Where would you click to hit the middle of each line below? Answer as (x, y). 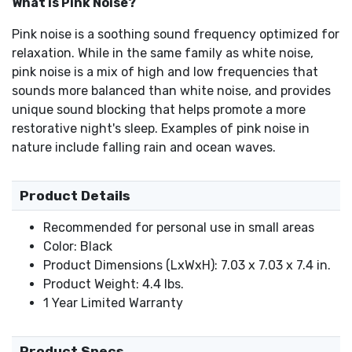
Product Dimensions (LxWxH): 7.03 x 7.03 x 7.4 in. (187, 266)
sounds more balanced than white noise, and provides (171, 91)
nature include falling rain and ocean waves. (144, 148)
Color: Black (78, 247)
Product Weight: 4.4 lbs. (114, 284)
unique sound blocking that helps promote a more (159, 110)
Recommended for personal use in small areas (179, 228)
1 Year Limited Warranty (113, 303)
